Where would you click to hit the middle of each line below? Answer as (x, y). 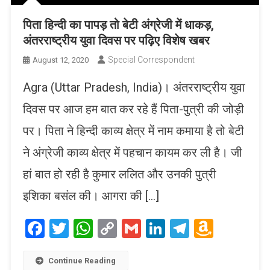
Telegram (228, 228)
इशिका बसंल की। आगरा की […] (91, 196)
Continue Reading (82, 260)
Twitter (98, 228)
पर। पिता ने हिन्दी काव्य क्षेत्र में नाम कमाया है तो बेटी (133, 130)
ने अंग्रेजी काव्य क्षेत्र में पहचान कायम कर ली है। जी (132, 152)
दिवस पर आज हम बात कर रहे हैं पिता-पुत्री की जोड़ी (133, 109)
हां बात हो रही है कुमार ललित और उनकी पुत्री (119, 174)
